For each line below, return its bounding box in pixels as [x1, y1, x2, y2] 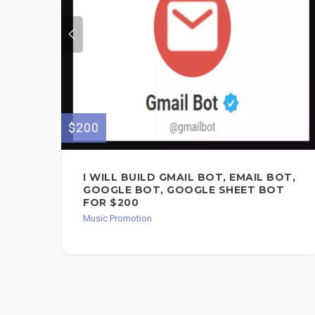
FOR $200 [83, 195, 139, 209]
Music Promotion [83, 212, 152, 224]
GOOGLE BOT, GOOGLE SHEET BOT [83, 183, 284, 196]
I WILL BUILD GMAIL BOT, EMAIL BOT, [83, 170, 295, 184]
